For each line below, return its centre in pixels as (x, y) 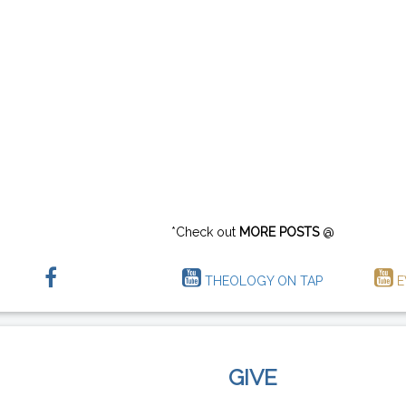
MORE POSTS (279, 232)
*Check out (205, 232)
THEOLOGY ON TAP (262, 281)
